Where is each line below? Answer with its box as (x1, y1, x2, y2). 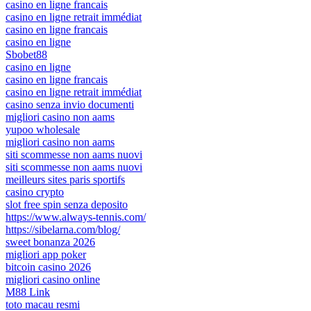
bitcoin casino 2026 (6, 260, 91, 273)
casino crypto (6, 185, 64, 198)
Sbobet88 (6, 48, 47, 60)
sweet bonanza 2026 (6, 235, 95, 248)
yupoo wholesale (6, 123, 80, 135)
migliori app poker (6, 248, 86, 260)
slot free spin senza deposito (6, 198, 128, 210)
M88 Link (6, 285, 50, 298)
